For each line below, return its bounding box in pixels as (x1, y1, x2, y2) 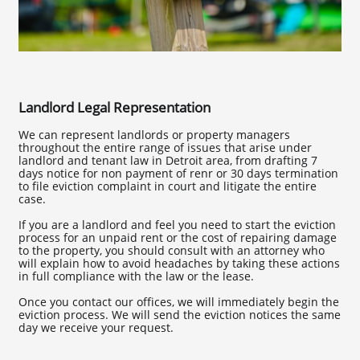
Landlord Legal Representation (18, 98, 211, 117)
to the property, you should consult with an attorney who (18, 243, 325, 258)
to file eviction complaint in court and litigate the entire (18, 178, 317, 194)
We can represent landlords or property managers (18, 127, 290, 142)
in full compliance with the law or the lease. (18, 268, 254, 284)
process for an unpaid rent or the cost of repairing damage (18, 230, 337, 245)
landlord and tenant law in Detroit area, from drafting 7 (18, 153, 317, 168)
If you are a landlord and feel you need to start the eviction (18, 217, 336, 232)
